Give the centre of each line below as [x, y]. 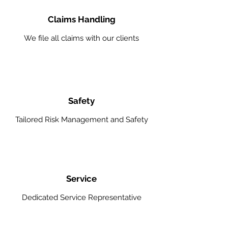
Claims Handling [81, 19]
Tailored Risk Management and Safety [81, 120]
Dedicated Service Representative [81, 197]
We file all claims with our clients [81, 38]
